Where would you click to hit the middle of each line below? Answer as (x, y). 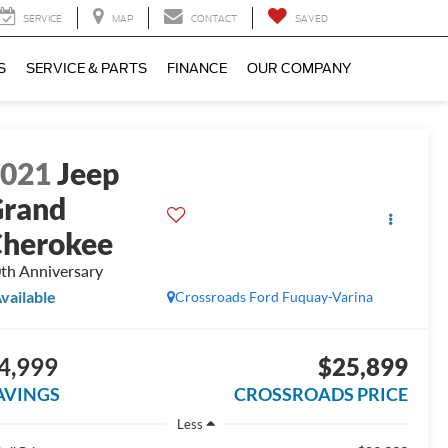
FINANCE (197, 69)
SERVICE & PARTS (86, 69)
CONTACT (214, 18)
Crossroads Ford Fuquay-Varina (273, 297)
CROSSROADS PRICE (320, 394)
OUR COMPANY (299, 69)
